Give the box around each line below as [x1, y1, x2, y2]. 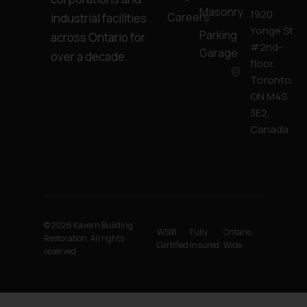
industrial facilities [51, 10, 147, 27]
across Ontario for [51, 29, 145, 46]
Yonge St [249, 23, 293, 38]
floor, [249, 56, 275, 71]
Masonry [199, 4, 243, 20]
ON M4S [249, 89, 287, 104]
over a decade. [51, 49, 128, 65]
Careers [167, 10, 210, 25]
